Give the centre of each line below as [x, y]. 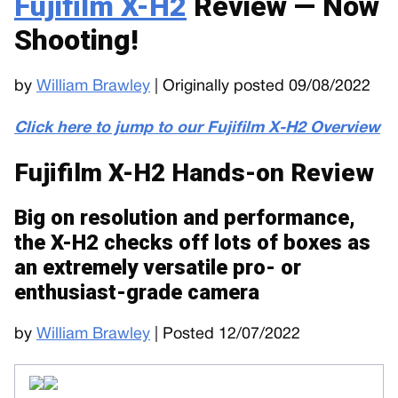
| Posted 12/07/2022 [225, 334]
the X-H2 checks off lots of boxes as [192, 243]
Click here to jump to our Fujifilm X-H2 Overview [197, 128]
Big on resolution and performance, [185, 218]
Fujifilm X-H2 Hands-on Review [194, 173]
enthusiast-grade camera [137, 292]
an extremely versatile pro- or [158, 267]
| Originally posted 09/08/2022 [260, 87]
